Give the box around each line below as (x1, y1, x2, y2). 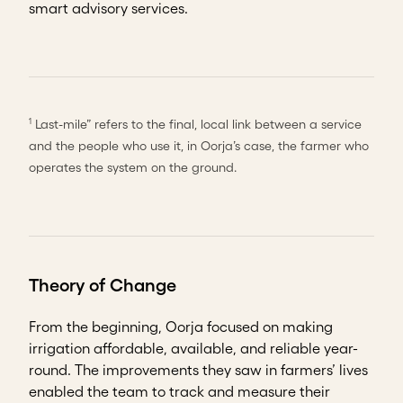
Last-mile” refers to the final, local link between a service (31, 116, 362, 131)
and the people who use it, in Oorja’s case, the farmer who (29, 138, 369, 153)
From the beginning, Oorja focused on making (29, 318, 333, 335)
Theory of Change (29, 274, 176, 295)
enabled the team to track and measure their (29, 382, 330, 399)
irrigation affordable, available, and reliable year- (29, 339, 358, 356)
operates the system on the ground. (29, 159, 237, 175)
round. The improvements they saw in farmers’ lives (29, 361, 368, 378)
